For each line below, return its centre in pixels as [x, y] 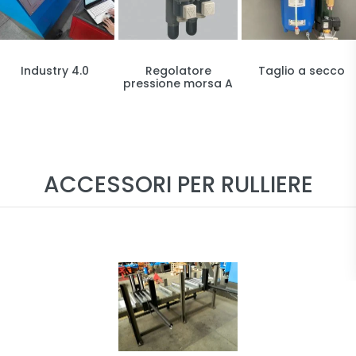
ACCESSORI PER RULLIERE [178, 185]
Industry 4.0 [55, 71]
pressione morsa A [178, 84]
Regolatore [178, 71]
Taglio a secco [301, 71]
